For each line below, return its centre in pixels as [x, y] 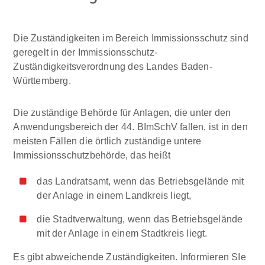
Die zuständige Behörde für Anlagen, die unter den [122, 113]
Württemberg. [42, 81]
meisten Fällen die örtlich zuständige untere [107, 141]
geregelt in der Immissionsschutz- [85, 52]
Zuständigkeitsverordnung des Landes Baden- [113, 67]
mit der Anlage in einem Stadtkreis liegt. [122, 233]
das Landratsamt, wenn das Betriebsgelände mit [140, 181]
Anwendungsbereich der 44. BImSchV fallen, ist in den [130, 127]
